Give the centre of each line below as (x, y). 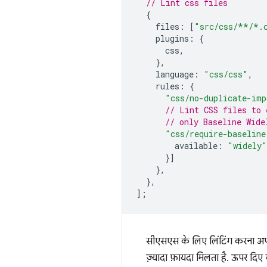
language (175, 74)
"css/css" (226, 74)
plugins (172, 38)
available (196, 146)
